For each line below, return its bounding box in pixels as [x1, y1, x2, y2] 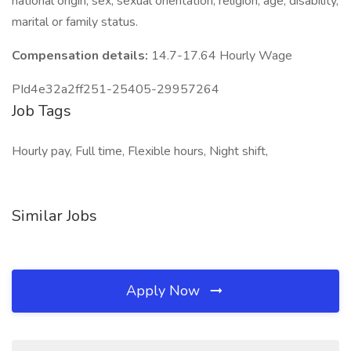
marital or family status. [12, 13, 144, 31]
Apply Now [126, 281, 204, 300]
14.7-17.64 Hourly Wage [151, 47, 292, 64]
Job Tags [12, 100, 71, 121]
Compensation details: [12, 47, 151, 64]
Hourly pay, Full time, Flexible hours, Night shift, [12, 143, 268, 160]
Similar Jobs [12, 205, 97, 226]
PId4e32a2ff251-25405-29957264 [12, 81, 219, 98]
